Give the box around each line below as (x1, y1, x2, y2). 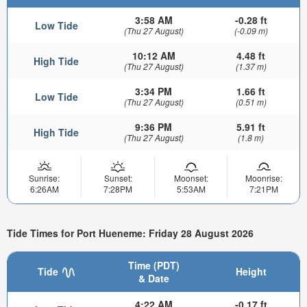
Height (235, 264, 267, 278)
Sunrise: (29, 171, 60, 184)
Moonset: (173, 171, 208, 184)
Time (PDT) (127, 258, 180, 272)
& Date (138, 271, 169, 285)
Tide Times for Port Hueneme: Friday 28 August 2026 (7, 226, 254, 241)
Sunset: (103, 171, 132, 184)
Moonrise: (245, 171, 282, 184)
